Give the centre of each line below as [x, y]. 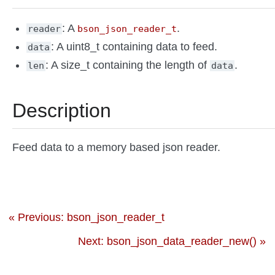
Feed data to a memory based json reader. [116, 148]
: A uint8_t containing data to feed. [134, 47]
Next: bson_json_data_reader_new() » [172, 242]
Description [62, 111]
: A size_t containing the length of [128, 65]
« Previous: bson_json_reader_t [87, 218]
